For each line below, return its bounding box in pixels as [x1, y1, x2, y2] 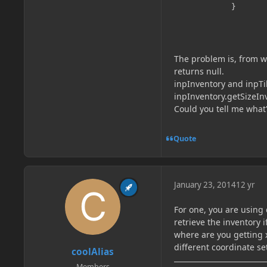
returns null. [174, 66, 224, 77]
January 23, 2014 [174, 179, 236, 191]
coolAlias [72, 245, 114, 258]
